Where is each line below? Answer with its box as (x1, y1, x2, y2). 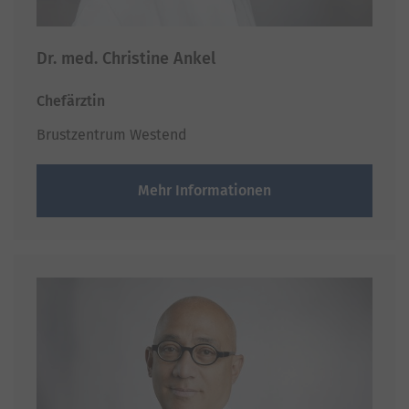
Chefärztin (37, 92, 105, 110)
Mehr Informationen (138, 182, 271, 200)
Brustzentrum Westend (37, 126, 187, 144)
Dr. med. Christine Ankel (37, 48, 215, 69)
